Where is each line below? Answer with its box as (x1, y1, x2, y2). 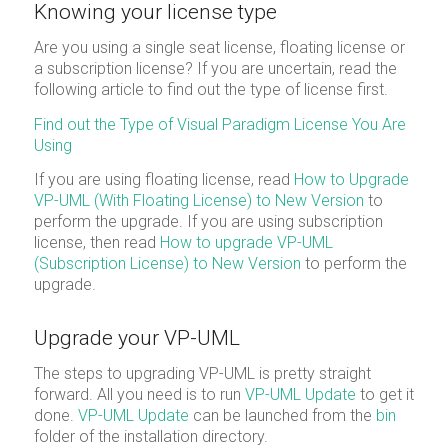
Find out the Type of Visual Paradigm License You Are (33, 114, 406, 134)
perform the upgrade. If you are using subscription (33, 212, 383, 232)
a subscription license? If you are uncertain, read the (33, 59, 397, 79)
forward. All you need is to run (33, 385, 245, 405)
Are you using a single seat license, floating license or (33, 38, 405, 58)
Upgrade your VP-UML (33, 325, 240, 350)
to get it (355, 385, 414, 405)
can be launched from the (188, 406, 376, 426)
